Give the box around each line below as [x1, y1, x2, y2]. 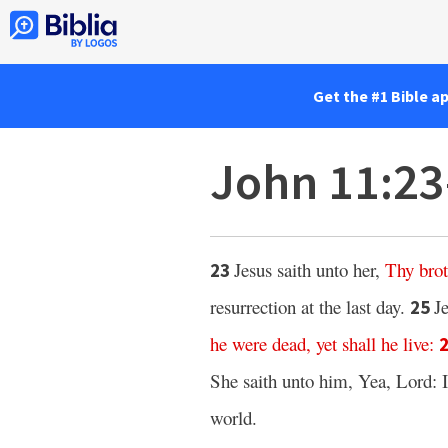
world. [210, 405, 257, 430]
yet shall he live [316, 331, 429, 356]
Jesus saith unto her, [234, 257, 385, 282]
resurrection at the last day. [210, 294, 410, 319]
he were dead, [210, 331, 311, 356]
